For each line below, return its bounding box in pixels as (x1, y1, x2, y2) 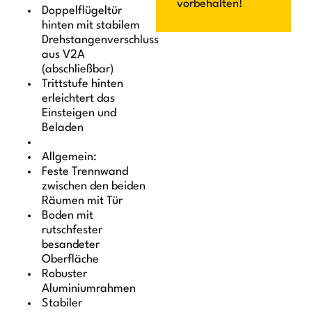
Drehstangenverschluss (42, 34, 159, 47)
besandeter (42, 239, 100, 251)
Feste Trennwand (42, 166, 129, 178)
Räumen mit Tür (42, 195, 123, 208)
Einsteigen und (42, 107, 117, 120)
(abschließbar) (42, 63, 114, 76)
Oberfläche (42, 253, 100, 266)
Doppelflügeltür (42, 5, 123, 17)
